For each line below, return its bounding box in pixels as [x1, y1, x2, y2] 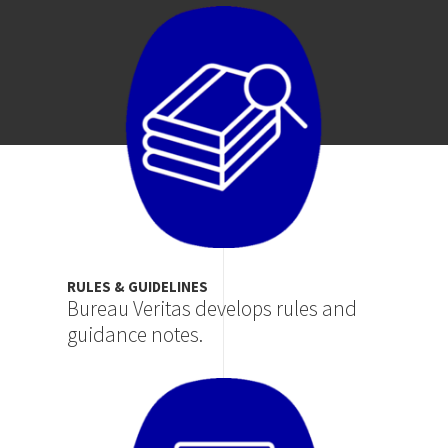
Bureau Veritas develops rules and [67, 295, 358, 323]
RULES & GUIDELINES [67, 278, 209, 297]
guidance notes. [67, 321, 204, 349]
